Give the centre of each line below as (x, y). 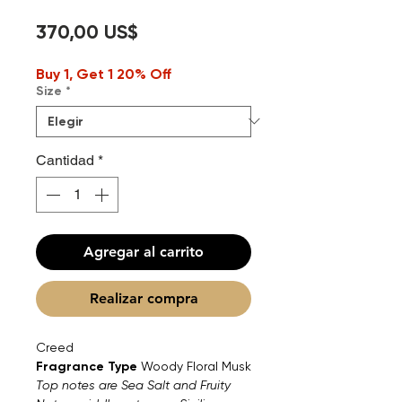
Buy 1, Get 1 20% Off (104, 74)
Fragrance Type (87, 366)
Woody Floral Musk (194, 366)
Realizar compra (144, 298)
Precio (166, 31)
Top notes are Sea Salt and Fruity (133, 385)
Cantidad (65, 160)
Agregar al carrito (144, 251)
